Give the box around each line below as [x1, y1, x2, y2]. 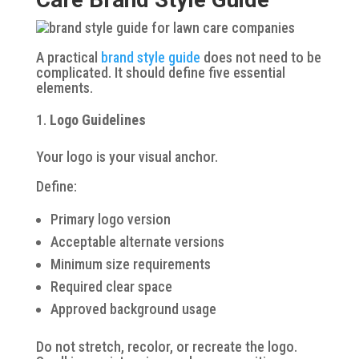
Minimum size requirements [50, 255, 211, 272]
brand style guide [100, 48, 200, 66]
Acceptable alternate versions [50, 232, 224, 250]
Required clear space [50, 277, 172, 295]
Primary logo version [50, 210, 171, 228]
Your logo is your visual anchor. [35, 147, 218, 165]
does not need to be [200, 48, 321, 66]
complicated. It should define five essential [35, 63, 285, 81]
